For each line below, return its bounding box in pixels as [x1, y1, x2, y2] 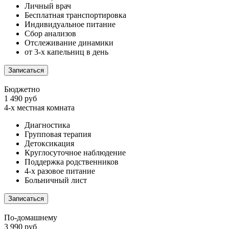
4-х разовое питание [25, 167, 95, 176]
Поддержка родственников [25, 157, 119, 167]
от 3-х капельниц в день [25, 48, 108, 57]
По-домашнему [4, 213, 57, 222]
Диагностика [25, 121, 70, 130]
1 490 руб [4, 94, 37, 103]
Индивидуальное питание [25, 20, 116, 29]
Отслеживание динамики [25, 38, 113, 48]
